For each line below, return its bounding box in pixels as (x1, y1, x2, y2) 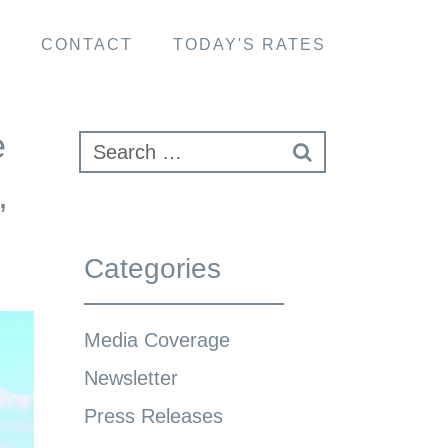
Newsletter (83, 367, 178, 389)
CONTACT (41, 36, 133, 53)
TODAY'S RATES (173, 36, 326, 53)
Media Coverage (83, 329, 230, 351)
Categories (83, 253, 221, 284)
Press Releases (83, 405, 223, 427)
